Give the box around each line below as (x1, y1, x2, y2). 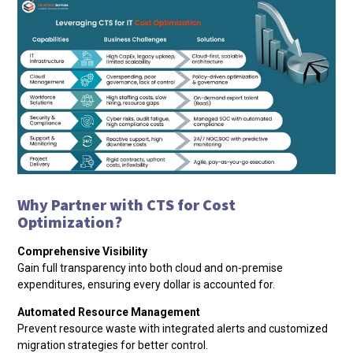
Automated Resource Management (17, 306, 201, 319)
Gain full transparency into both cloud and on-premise (17, 262, 284, 275)
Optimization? (17, 212, 126, 232)
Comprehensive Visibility (17, 245, 148, 258)
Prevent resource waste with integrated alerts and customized (17, 322, 329, 336)
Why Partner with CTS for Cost (17, 195, 236, 215)
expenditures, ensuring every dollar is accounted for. (17, 278, 276, 292)
